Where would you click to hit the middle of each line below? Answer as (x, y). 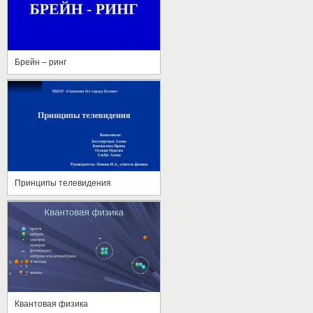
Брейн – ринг (41, 62)
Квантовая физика (51, 304)
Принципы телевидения (63, 183)
